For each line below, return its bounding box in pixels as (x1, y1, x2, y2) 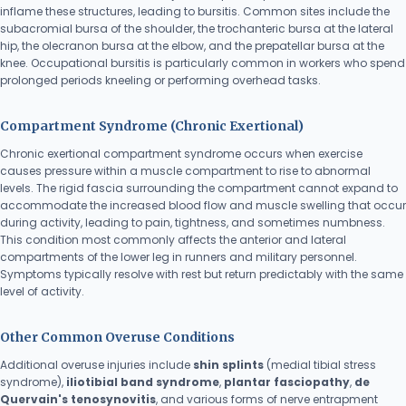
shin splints (193, 357, 264, 372)
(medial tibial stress (264, 357, 376, 372)
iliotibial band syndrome (66, 374, 219, 390)
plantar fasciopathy (224, 374, 350, 390)
